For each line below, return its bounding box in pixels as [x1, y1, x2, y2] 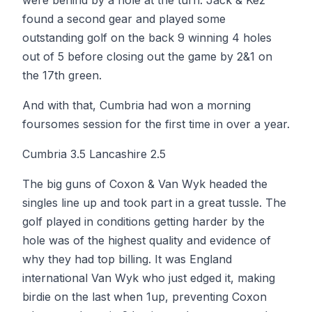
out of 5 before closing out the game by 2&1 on [22, 49, 272, 63]
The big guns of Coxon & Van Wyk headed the [22, 177, 267, 191]
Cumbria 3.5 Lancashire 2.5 [22, 147, 166, 161]
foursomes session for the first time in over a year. [22, 117, 290, 131]
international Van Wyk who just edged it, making [22, 271, 275, 285]
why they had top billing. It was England [22, 252, 232, 266]
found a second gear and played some [22, 12, 226, 26]
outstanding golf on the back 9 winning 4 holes [22, 31, 272, 45]
